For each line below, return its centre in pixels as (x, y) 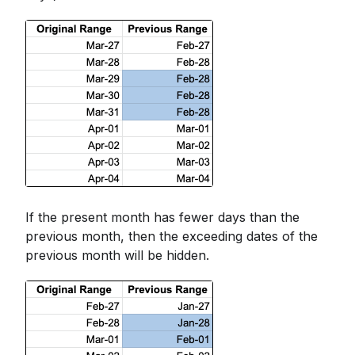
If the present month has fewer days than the (162, 218)
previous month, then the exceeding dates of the (172, 237)
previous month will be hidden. (117, 256)
